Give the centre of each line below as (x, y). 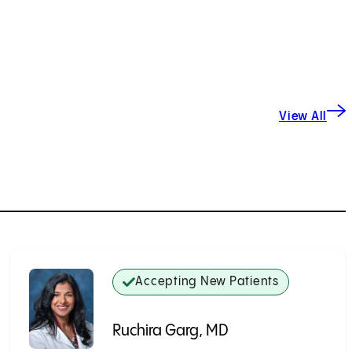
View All (303, 117)
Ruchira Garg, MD (171, 331)
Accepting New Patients (207, 281)
